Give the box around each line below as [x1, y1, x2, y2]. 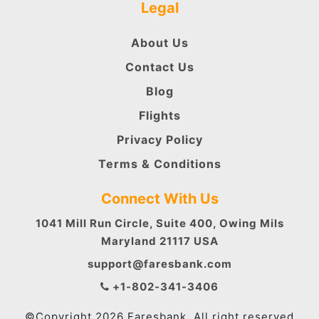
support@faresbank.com [87, 256, 232, 271]
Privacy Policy [116, 132, 203, 147]
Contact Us [125, 59, 194, 74]
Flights [138, 108, 181, 122]
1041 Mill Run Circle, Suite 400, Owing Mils [35, 216, 284, 230]
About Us [130, 35, 189, 50]
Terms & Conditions [98, 156, 221, 171]
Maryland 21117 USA [100, 234, 219, 248]
